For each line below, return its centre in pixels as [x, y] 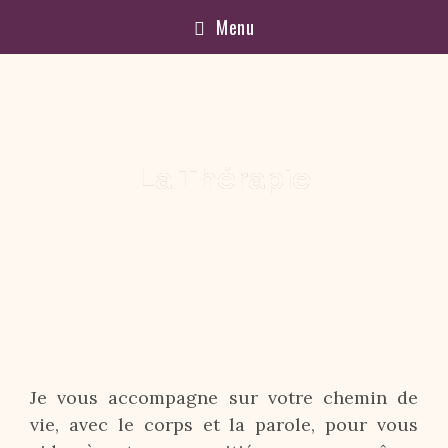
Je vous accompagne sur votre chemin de [224, 397]
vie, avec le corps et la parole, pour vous [224, 424]
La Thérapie [224, 178]
